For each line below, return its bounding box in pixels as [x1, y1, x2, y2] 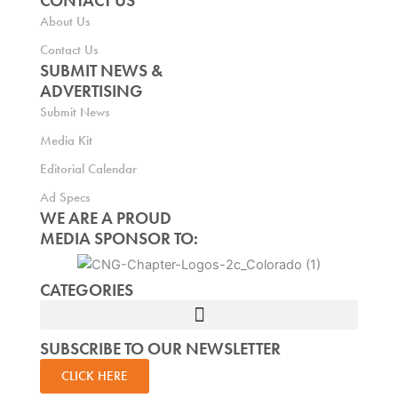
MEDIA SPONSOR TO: [39, 227, 198, 251]
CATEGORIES [39, 279, 133, 302]
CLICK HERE [60, 367, 128, 386]
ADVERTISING [39, 80, 143, 103]
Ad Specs [39, 189, 90, 206]
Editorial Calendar [39, 161, 137, 178]
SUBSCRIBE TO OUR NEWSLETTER [39, 338, 281, 361]
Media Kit [39, 132, 92, 149]
